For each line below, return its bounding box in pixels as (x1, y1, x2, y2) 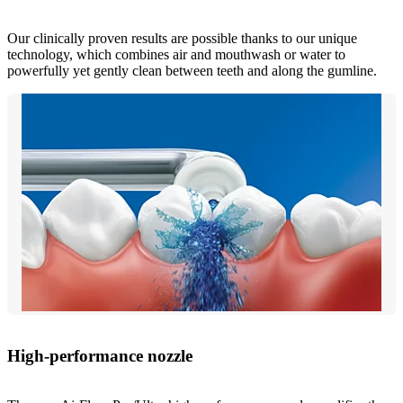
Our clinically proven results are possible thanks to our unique (7, 31, 357, 47)
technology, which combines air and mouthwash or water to (7, 47, 345, 63)
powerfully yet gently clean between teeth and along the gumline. (7, 63, 377, 79)
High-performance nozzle (7, 345, 193, 365)
